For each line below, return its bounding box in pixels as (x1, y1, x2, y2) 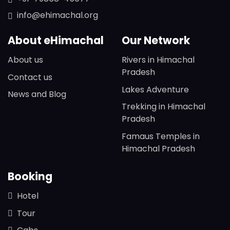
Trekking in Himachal (121, 101, 205, 113)
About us (8, 54, 43, 66)
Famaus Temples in (121, 130, 200, 143)
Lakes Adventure (121, 83, 189, 95)
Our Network (121, 33, 190, 48)
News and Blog (8, 88, 66, 101)
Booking (8, 169, 52, 184)
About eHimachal (8, 33, 104, 48)
